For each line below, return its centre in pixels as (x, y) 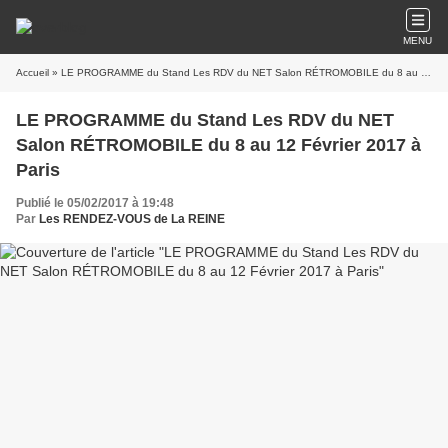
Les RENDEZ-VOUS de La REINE (132, 219)
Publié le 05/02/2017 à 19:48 (95, 203)
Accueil (32, 72)
